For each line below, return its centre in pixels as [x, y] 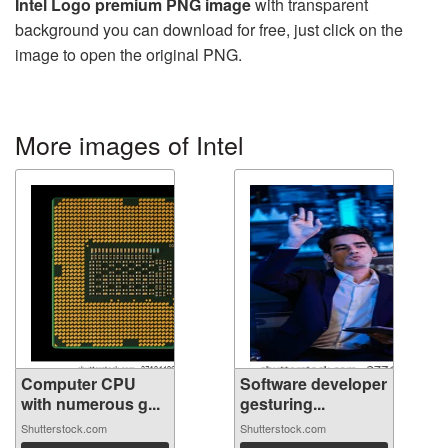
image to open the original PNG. [128, 55]
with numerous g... [90, 404]
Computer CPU [78, 384]
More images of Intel [129, 144]
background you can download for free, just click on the [209, 30]
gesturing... [282, 404]
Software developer [313, 384]
